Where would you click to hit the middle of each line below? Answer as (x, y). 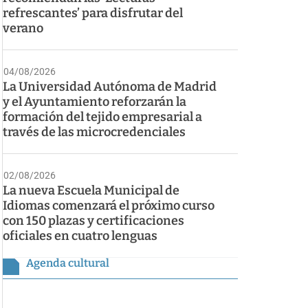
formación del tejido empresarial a (102, 117)
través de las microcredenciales (94, 132)
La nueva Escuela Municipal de (91, 191)
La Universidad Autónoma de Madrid (110, 87)
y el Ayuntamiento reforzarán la (95, 102)
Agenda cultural (68, 263)
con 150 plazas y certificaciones (93, 221)
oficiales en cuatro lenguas (80, 236)
